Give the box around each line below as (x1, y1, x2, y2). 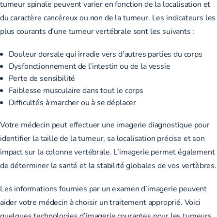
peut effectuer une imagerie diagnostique (51, 119, 192, 130)
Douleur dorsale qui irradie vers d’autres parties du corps (8, 48, 202, 59)
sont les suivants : (131, 26, 195, 36)
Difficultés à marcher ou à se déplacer (8, 97, 137, 108)
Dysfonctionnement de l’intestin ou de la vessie (8, 61, 170, 71)
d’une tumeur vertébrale (47, 26, 131, 36)
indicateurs (166, 12, 203, 23)
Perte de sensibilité (8, 73, 76, 83)
